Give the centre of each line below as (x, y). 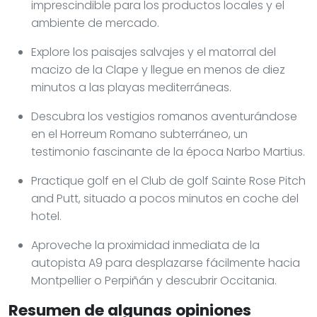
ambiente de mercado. (95, 23)
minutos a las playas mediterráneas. (131, 87)
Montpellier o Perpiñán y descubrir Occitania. (154, 280)
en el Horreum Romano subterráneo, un (139, 134)
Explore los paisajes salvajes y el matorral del (154, 52)
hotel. (46, 216)
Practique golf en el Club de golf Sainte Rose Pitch (168, 180)
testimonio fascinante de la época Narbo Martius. (168, 151)
